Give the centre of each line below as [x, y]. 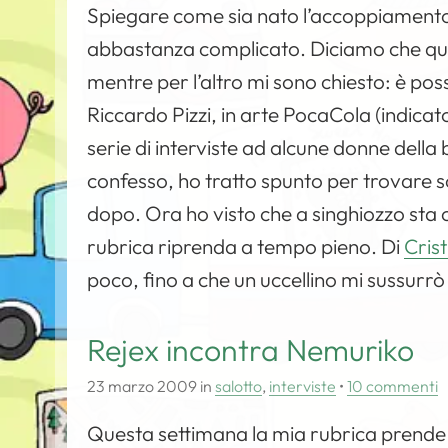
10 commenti [393, 386]
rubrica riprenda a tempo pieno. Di [246, 246]
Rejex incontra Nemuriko [251, 350]
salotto [239, 386]
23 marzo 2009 [142, 386]
